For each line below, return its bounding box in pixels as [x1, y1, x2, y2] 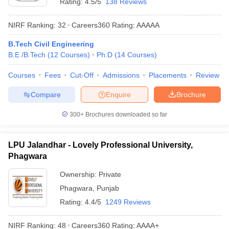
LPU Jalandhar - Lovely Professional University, [8, 141, 193, 149]
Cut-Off [70, 71, 94, 79]
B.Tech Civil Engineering [8, 40, 94, 48]
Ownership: [60, 170, 99, 178]
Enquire [106, 90, 131, 99]
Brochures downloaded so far [84, 111, 167, 118]
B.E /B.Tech [8, 51, 45, 59]
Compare [30, 90, 61, 99]
